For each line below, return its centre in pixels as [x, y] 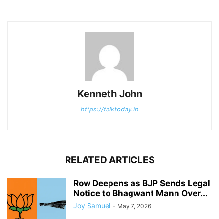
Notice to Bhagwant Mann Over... [141, 193]
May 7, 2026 [134, 206]
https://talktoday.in [109, 109]
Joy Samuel [92, 205]
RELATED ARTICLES [109, 160]
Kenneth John [109, 94]
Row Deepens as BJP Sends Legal [142, 183]
